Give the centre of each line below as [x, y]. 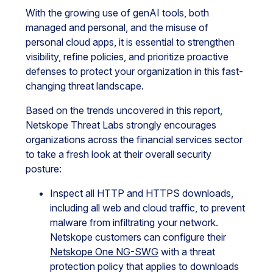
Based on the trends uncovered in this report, [124, 110]
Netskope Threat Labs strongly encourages [121, 125]
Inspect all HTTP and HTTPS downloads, [142, 193]
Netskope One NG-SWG [104, 252]
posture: [44, 169]
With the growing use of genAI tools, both [117, 13]
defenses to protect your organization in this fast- [134, 71]
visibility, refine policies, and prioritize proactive [127, 57]
